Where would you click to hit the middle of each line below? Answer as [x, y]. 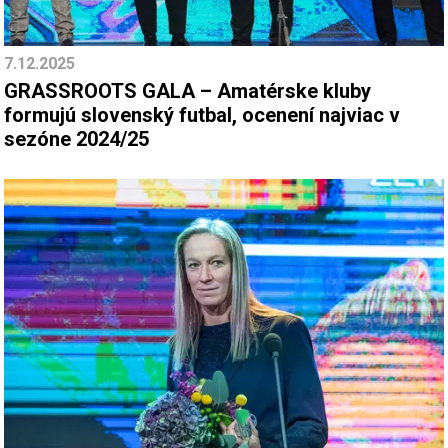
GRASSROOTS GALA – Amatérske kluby [187, 91]
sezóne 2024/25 [76, 139]
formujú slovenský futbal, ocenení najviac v [202, 115]
